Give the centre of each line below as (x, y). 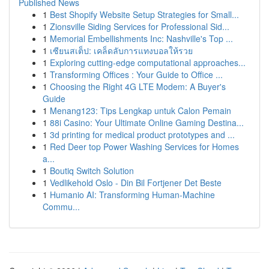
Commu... (61, 207)
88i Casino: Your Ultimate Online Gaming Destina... (147, 122)
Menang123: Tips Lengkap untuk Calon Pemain (141, 110)
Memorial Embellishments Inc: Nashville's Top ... (141, 38)
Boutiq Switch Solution (92, 171)
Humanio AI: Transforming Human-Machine (132, 195)
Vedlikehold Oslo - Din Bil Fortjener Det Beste (136, 183)
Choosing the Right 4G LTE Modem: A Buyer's (138, 86)
